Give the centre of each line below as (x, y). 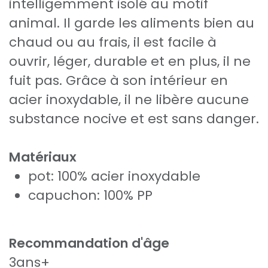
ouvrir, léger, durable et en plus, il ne (130, 62)
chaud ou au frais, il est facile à (113, 42)
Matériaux (43, 157)
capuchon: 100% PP (90, 196)
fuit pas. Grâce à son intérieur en (118, 81)
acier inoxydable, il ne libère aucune (129, 100)
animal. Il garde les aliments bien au (132, 23)
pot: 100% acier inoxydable (114, 176)
